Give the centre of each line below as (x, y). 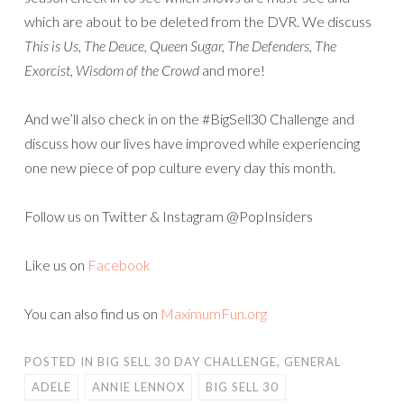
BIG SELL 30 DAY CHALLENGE (187, 362)
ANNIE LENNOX (138, 387)
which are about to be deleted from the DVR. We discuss (198, 22)
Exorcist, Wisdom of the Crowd (112, 70)
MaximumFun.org (214, 314)
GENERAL (312, 362)
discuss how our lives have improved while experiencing (192, 143)
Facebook (119, 265)
